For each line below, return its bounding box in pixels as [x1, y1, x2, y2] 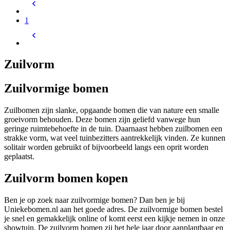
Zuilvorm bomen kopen [4, 171, 128, 185]
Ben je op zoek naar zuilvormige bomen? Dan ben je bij [4, 196, 185, 205]
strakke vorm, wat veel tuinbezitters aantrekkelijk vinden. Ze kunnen [4, 133, 225, 143]
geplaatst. [4, 152, 36, 161]
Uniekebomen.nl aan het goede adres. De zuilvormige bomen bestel [4, 205, 223, 214]
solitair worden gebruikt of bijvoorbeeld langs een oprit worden [4, 143, 208, 152]
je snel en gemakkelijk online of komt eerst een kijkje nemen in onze [4, 214, 225, 223]
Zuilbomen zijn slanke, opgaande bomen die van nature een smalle [4, 106, 219, 115]
